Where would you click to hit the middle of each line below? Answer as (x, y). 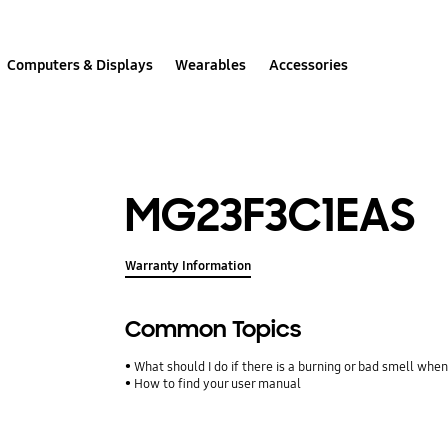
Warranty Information (188, 266)
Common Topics (213, 330)
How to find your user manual (218, 384)
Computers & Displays (80, 64)
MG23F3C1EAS (270, 215)
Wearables (211, 64)
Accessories (308, 64)
